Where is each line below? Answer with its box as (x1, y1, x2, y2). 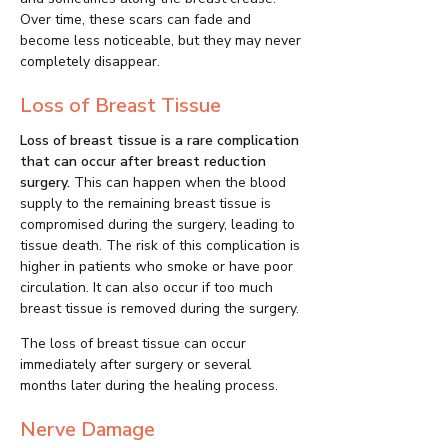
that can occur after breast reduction (20, 152, 266, 172)
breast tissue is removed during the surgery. (20, 299, 299, 319)
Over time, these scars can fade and (20, 10, 251, 30)
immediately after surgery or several (20, 355, 251, 375)
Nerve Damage (20, 416, 155, 444)
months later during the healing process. (20, 376, 278, 396)
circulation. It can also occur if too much (20, 278, 273, 298)
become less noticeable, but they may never (20, 31, 301, 51)
